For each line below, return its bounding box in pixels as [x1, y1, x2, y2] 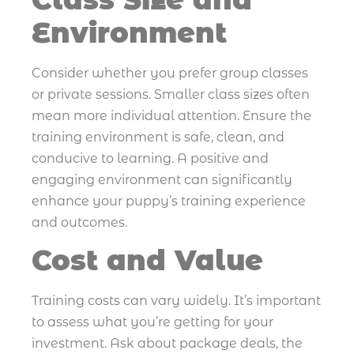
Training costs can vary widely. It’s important [32, 293, 321, 309]
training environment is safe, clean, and [32, 129, 284, 145]
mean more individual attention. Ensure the [32, 107, 311, 123]
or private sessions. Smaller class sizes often [32, 86, 310, 102]
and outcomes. [32, 214, 127, 230]
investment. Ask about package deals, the [32, 336, 303, 352]
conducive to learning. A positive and [32, 150, 269, 166]
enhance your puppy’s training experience [32, 193, 306, 209]
